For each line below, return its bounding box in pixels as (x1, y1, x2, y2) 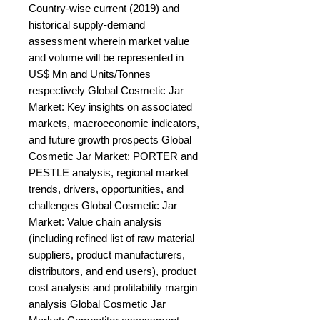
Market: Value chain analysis (29, 216, 162, 229)
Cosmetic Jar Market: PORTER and (29, 150, 198, 163)
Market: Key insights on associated (29, 101, 192, 114)
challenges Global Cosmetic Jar (29, 199, 177, 212)
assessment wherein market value (29, 35, 189, 48)
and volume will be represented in (29, 51, 184, 64)
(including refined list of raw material (29, 232, 194, 245)
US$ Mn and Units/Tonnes (29, 68, 151, 81)
